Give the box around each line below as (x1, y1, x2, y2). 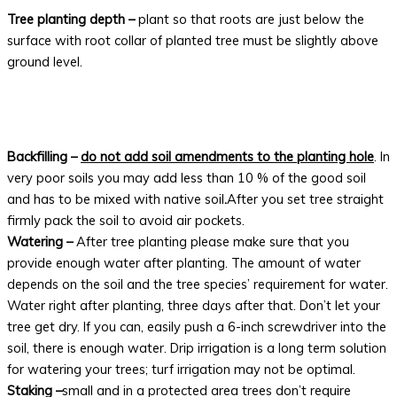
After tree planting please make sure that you (76, 232, 349, 250)
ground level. (7, 53, 82, 71)
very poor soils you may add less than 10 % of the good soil (7, 168, 366, 186)
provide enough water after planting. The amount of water (7, 253, 361, 271)
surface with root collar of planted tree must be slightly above (7, 32, 378, 50)
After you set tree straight (227, 190, 384, 207)
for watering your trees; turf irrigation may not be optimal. (7, 360, 355, 378)
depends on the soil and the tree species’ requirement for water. (7, 275, 388, 292)
